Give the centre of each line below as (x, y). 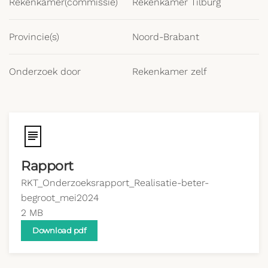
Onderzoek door (45, 71)
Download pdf (59, 230)
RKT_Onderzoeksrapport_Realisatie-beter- (115, 183)
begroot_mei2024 (60, 198)
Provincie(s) (34, 37)
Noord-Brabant (166, 37)
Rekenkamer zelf (170, 71)
